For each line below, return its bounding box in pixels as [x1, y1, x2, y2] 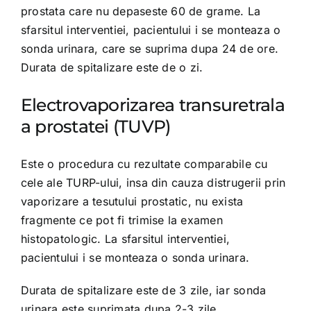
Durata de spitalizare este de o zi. [20, 60, 203, 74]
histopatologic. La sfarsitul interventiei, [20, 232, 230, 246]
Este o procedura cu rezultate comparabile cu [20, 157, 268, 171]
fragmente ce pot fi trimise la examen [20, 213, 223, 227]
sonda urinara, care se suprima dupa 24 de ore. [20, 42, 279, 56]
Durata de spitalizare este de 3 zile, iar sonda [20, 283, 267, 297]
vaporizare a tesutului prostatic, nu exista [20, 194, 244, 208]
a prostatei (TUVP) [20, 116, 171, 137]
